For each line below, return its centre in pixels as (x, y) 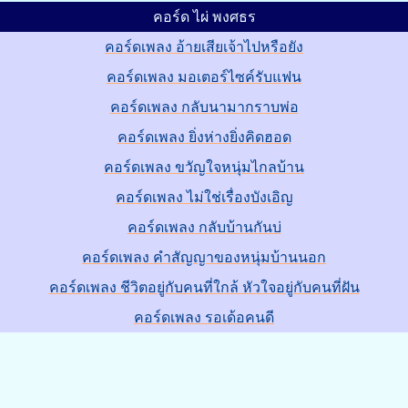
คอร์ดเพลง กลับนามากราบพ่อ (204, 107)
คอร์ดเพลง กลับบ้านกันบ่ (204, 227)
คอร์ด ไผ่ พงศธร (204, 17)
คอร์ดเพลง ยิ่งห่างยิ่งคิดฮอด (204, 137)
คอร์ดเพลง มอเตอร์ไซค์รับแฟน (204, 77)
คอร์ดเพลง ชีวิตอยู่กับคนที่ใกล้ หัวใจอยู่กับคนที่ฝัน (204, 287)
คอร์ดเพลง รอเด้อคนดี (204, 317)
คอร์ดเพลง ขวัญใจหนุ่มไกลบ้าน (204, 167)
